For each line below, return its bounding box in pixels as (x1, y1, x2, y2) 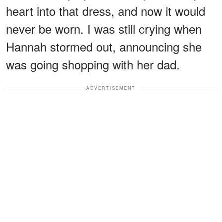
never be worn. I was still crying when (6, 19, 202, 37)
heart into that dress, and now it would (6, 1, 205, 19)
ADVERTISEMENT (86, 84, 136, 91)
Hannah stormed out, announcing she (6, 37, 202, 55)
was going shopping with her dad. (6, 55, 180, 73)
